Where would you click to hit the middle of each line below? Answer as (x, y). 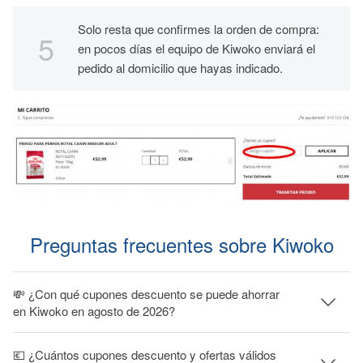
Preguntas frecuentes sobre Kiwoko (181, 245)
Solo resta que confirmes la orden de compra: (199, 29)
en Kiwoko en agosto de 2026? (94, 311)
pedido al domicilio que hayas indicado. (180, 68)
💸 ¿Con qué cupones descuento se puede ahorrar (146, 294)
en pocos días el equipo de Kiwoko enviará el (196, 48)
